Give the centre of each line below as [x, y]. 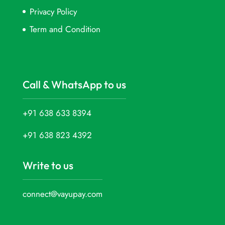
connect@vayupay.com [62, 194]
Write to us [48, 165]
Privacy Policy [53, 11]
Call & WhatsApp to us [74, 85]
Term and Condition [65, 29]
